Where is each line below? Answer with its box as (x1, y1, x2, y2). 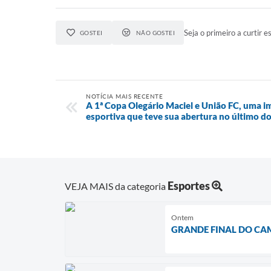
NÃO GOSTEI (135, 29, 175, 36)
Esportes (168, 178, 210, 192)
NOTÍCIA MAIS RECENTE (86, 93, 163, 100)
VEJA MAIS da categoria (65, 180, 168, 192)
